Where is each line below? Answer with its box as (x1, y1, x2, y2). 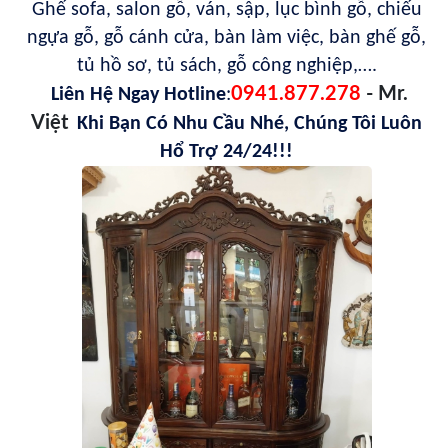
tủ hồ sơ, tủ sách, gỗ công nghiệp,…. (76, 56, 377, 77)
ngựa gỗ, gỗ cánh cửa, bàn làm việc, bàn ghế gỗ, (27, 28, 426, 49)
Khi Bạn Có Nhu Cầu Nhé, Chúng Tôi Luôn (77, 114, 422, 135)
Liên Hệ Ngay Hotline (45, 85, 226, 106)
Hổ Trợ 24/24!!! (160, 142, 293, 163)
